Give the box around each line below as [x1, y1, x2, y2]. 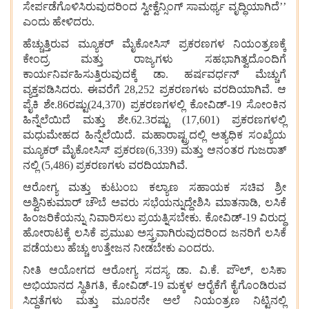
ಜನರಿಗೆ [231, 226, 261, 239]
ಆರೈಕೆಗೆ [197, 279, 227, 291]
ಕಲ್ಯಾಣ [148, 181, 179, 193]
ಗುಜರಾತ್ [248, 143, 287, 156]
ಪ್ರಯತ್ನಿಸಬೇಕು [138, 211, 199, 223]
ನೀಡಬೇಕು [133, 241, 175, 254]
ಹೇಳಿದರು [52, 15, 92, 28]
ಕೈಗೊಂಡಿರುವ [230, 279, 287, 291]
